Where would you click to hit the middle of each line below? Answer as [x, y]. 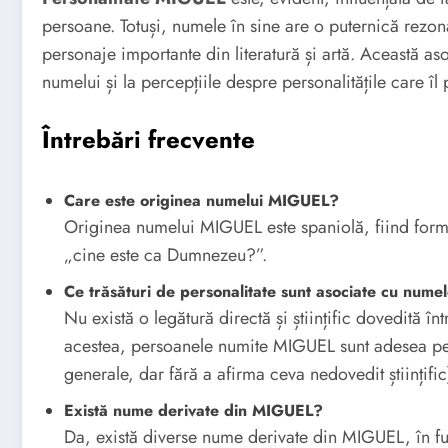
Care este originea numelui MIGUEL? [201, 200]
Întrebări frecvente [148, 139]
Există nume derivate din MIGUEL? [193, 410]
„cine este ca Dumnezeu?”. [165, 254]
